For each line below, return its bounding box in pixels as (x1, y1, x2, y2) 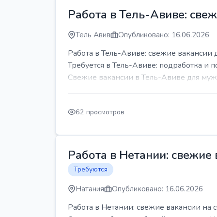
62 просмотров (76, 107, 124, 117)
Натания (76, 184, 104, 194)
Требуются (74, 165, 108, 174)
